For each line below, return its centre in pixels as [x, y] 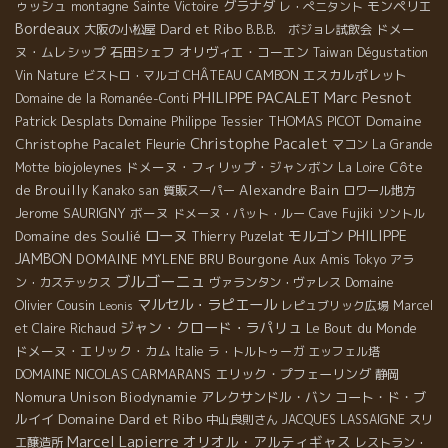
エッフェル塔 [344, 352]
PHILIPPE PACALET [256, 98]
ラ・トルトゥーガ [256, 352]
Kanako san [125, 191]
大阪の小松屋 [120, 30]
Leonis [116, 306]
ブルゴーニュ [160, 282]
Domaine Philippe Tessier [191, 122]
